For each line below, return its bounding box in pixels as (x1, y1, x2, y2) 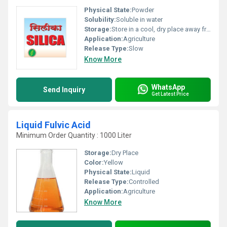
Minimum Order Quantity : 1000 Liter (16, 131, 132, 139)
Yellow (104, 159, 123, 166)
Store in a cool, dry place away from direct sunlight (111, 25, 206, 33)
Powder (132, 6, 154, 14)
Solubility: (84, 16, 116, 23)
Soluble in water (116, 16, 163, 23)
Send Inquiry (43, 86, 85, 94)
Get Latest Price (152, 91, 189, 97)
